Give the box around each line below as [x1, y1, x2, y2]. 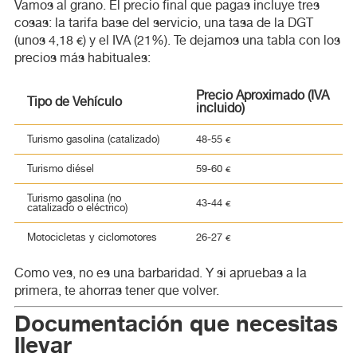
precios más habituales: [14, 49, 151, 65]
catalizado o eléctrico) [26, 201, 127, 214]
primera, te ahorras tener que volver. [14, 282, 219, 298]
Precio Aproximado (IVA [195, 87, 329, 103]
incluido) [195, 100, 245, 116]
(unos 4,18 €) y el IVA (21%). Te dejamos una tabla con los [14, 32, 340, 48]
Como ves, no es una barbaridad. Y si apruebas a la [14, 265, 307, 280]
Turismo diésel [26, 162, 94, 175]
